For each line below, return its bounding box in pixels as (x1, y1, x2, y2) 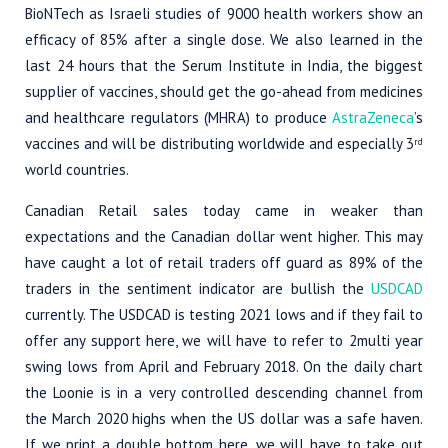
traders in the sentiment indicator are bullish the (25, 278, 371, 298)
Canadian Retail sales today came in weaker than (25, 200, 423, 220)
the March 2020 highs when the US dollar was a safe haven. (25, 408, 423, 428)
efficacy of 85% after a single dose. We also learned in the (25, 29, 423, 49)
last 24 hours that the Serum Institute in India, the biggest (25, 55, 423, 75)
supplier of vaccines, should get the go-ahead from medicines (25, 81, 423, 101)
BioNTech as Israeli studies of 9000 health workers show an (25, 3, 423, 23)
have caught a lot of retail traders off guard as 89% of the (25, 252, 423, 272)
